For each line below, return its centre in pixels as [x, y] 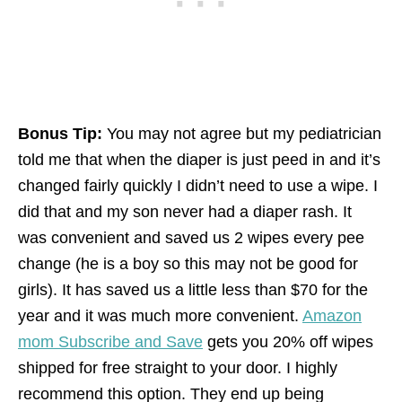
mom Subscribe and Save [110, 341]
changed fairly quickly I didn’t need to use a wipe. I [198, 185]
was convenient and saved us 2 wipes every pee [191, 237]
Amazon [332, 315]
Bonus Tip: [60, 133]
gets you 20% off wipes [288, 341]
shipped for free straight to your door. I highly [178, 367]
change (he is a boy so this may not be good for [188, 263]
